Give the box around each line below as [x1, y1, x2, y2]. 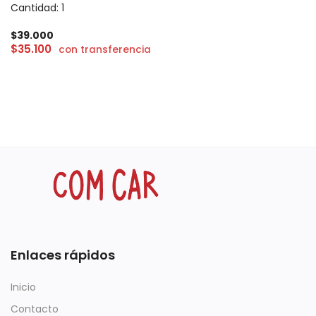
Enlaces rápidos [11, 246, 115, 265]
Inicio [11, 280, 36, 295]
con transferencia [58, 43, 151, 56]
